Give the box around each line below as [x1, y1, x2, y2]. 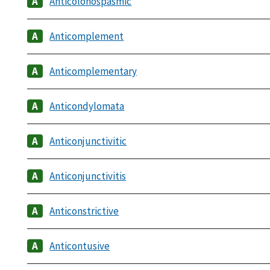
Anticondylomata [49, 99, 125, 113]
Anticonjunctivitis [49, 169, 127, 183]
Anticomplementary [49, 64, 137, 78]
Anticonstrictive [49, 204, 119, 218]
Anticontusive [49, 239, 110, 253]
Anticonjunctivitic [49, 134, 127, 148]
